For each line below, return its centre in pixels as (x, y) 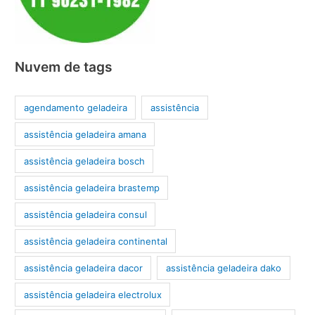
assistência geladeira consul (85, 214)
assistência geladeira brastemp (91, 187)
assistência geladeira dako (224, 268)
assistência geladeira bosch (84, 161)
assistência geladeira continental (95, 241)
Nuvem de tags (64, 66)
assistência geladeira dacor (83, 268)
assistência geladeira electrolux (92, 294)
